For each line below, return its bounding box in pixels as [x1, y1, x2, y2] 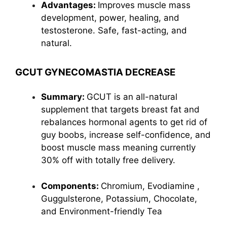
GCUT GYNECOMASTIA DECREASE [15, 66, 175, 78]
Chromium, [101, 180, 147, 191]
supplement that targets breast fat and [41, 104, 200, 115]
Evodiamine [147, 180, 197, 191]
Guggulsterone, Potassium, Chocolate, [41, 193, 197, 204]
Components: [41, 180, 101, 191]
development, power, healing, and [41, 12, 179, 23]
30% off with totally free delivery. [41, 155, 175, 165]
